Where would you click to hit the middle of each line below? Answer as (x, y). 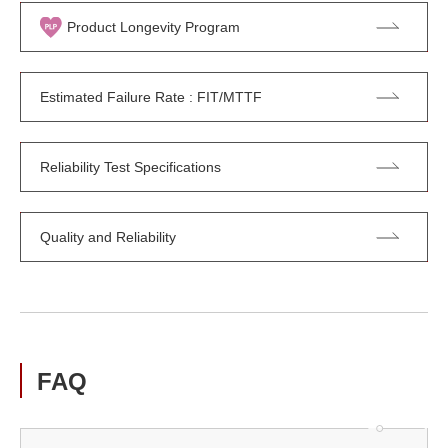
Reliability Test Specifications (130, 166)
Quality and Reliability (108, 236)
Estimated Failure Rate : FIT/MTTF (151, 96)
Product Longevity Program (153, 26)
